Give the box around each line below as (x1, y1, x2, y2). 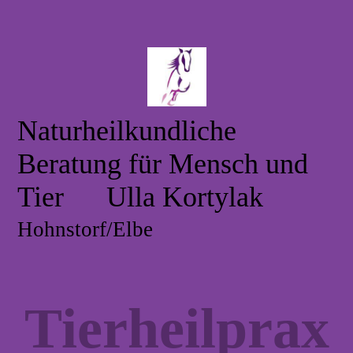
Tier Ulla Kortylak (17, 181, 264, 213)
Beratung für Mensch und (17, 148, 309, 180)
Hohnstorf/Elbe (17, 217, 154, 241)
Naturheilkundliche (17, 115, 237, 147)
